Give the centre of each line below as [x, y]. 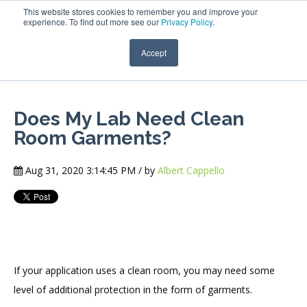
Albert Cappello [191, 170]
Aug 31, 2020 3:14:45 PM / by [90, 170]
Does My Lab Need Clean [129, 119]
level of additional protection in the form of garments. [134, 289]
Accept [153, 52]
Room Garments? [93, 138]
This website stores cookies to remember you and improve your [140, 11]
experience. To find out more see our [92, 22]
